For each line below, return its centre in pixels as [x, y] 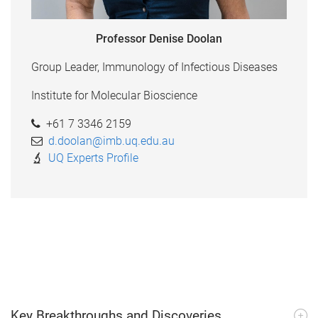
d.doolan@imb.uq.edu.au [111, 141]
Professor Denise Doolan [159, 38]
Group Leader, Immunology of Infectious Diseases [154, 67]
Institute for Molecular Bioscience [114, 95]
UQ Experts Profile [93, 158]
